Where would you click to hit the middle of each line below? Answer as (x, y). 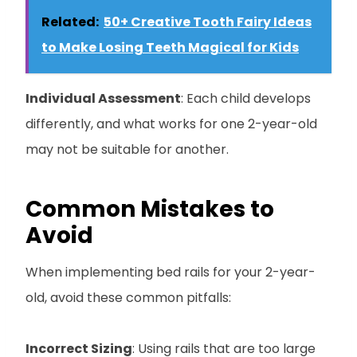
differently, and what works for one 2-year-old (171, 124)
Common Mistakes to (150, 209)
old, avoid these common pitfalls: (128, 297)
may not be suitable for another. (127, 149)
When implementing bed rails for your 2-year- (171, 272)
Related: (70, 22)
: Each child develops (246, 98)
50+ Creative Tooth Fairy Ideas (208, 22)
